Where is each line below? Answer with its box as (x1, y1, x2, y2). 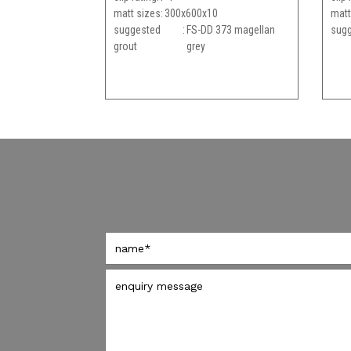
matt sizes (114, 6, 161, 20)
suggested (114, 23, 161, 36)
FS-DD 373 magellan (186, 23, 275, 36)
